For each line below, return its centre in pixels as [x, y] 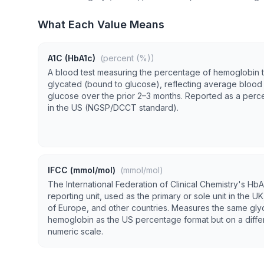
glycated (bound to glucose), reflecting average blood [155, 84]
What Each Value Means [101, 24]
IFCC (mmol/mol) [83, 170]
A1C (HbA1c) [73, 58]
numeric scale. [75, 231]
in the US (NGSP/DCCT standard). [113, 108]
